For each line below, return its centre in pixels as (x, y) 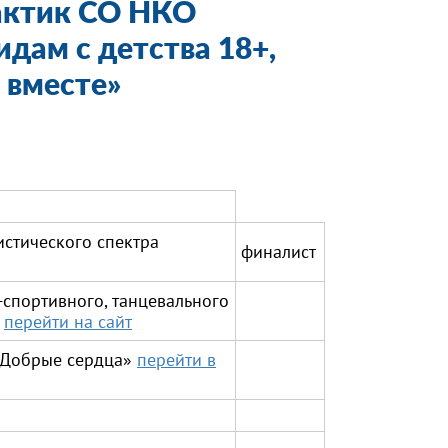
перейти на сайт (68, 321)
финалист (278, 251)
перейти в (176, 359)
